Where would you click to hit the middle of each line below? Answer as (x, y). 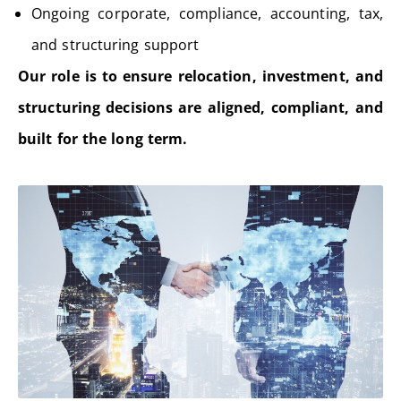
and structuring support (115, 44)
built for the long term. (103, 138)
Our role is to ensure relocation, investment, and (200, 76)
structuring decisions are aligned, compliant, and (200, 107)
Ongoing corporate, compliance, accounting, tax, (207, 13)
